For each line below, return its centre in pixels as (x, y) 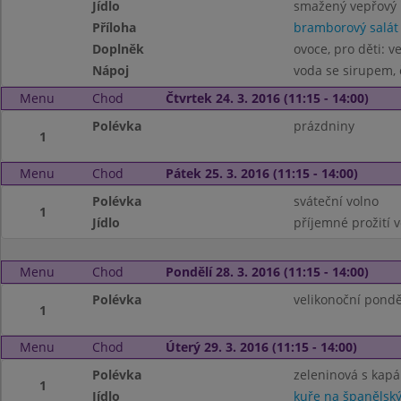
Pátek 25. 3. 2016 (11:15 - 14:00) (261, 173)
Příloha (115, 27)
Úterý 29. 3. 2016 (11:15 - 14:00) (261, 347)
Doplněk (119, 49)
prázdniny (324, 126)
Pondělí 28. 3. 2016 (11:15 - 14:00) (267, 272)
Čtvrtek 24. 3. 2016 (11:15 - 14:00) (267, 98)
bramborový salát (346, 27)
